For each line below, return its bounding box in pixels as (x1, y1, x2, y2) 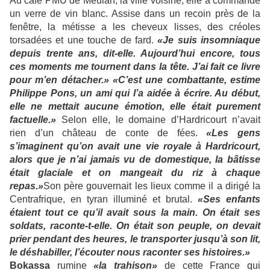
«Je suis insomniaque (157, 35, 260, 46)
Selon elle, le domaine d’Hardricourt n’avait (61, 115, 261, 125)
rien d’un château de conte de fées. (10, 128, 207, 139)
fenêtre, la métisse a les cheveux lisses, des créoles (10, 22, 260, 33)
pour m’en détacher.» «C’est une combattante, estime (10, 75, 260, 86)
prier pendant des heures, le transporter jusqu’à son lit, (10, 234, 260, 245)
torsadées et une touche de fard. (10, 35, 158, 46)
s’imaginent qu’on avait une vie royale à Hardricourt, (10, 141, 260, 152)
